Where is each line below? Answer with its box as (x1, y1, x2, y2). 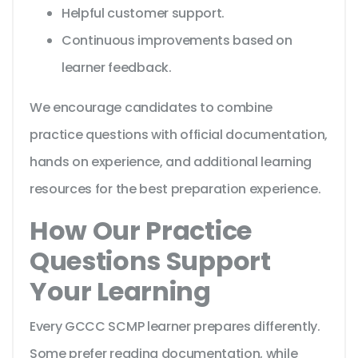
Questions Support (30, 243, 271, 280)
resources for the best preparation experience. (30, 180, 321, 199)
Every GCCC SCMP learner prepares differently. (30, 317, 320, 336)
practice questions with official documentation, (30, 125, 328, 145)
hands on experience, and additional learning (30, 153, 312, 172)
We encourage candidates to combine (30, 98, 273, 117)
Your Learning (30, 273, 211, 310)
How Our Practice (30, 213, 252, 249)
